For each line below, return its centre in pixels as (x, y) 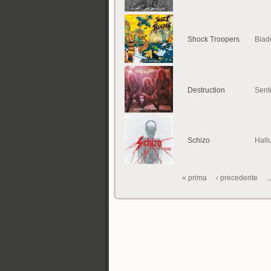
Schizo (199, 141)
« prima (194, 178)
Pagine (145, 184)
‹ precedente (237, 178)
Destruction (206, 90)
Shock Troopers (214, 40)
